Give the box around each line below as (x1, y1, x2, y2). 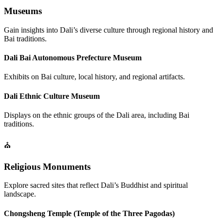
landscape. (4, 190, 36, 199)
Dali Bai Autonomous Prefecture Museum (4, 54, 142, 62)
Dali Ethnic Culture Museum (4, 91, 100, 100)
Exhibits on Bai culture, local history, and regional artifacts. (4, 73, 185, 81)
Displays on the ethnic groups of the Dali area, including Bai (4, 110, 189, 119)
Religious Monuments (4, 161, 91, 172)
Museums (4, 6, 42, 17)
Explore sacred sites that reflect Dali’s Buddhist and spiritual (4, 181, 188, 190)
